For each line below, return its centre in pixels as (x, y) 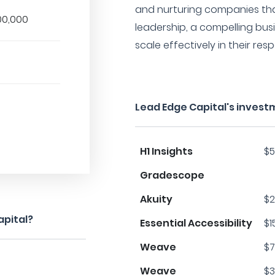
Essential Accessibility (196, 223)
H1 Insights (167, 151)
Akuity (157, 199)
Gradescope (172, 175)
